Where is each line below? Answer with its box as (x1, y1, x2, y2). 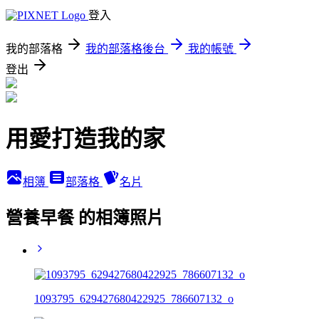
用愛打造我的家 (6, 126, 165, 152)
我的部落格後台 (85, 43, 165, 55)
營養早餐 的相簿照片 (6, 208, 164, 227)
